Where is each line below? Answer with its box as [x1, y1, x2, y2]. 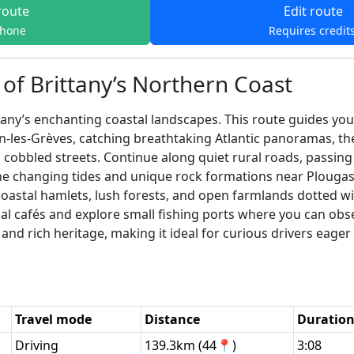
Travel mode [15, 310, 92, 328]
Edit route [281, 2, 344, 20]
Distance [145, 310, 200, 328]
